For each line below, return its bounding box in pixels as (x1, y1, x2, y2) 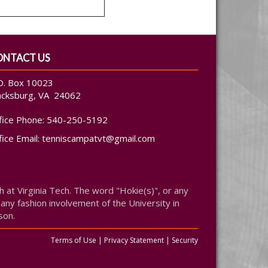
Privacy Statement (104, 235, 164, 245)
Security (172, 235, 198, 245)
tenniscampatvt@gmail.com (42, 132, 155, 144)
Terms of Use (51, 235, 96, 245)
